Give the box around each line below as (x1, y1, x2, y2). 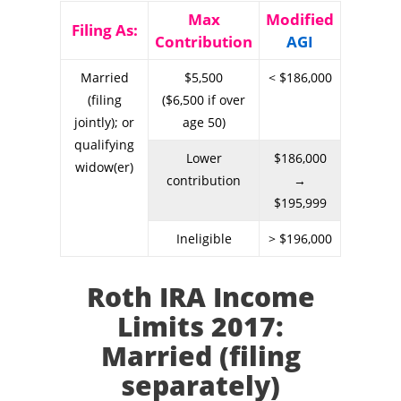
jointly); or (74, 113, 134, 131)
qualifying (74, 135, 134, 153)
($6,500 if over (162, 90, 245, 108)
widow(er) (75, 158, 133, 175)
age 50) (182, 113, 226, 131)
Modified (266, 8, 334, 30)
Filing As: (71, 19, 138, 40)
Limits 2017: (117, 307, 284, 345)
